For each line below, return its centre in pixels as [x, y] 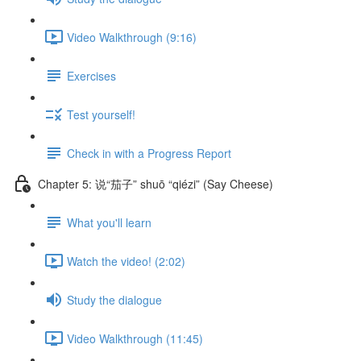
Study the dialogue [114, 299]
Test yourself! [101, 114]
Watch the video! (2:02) [126, 261]
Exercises [91, 75]
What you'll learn [109, 222]
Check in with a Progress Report [149, 153]
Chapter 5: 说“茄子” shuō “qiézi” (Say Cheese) [156, 183]
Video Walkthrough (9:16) [132, 37]
